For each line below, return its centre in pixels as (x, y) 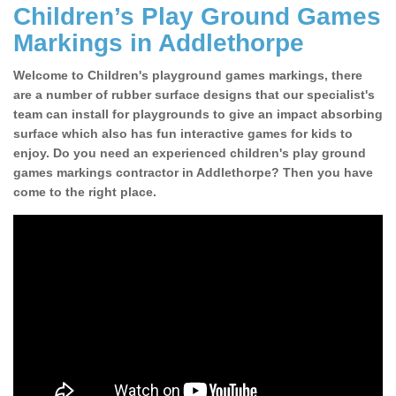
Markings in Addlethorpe (159, 43)
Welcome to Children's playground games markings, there (188, 76)
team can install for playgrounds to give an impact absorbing (198, 114)
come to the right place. (85, 192)
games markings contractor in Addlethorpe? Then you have (193, 173)
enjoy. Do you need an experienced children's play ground (190, 153)
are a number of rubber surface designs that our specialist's (194, 95)
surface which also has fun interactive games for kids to (183, 134)
